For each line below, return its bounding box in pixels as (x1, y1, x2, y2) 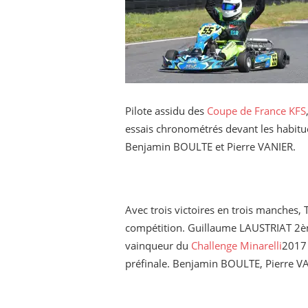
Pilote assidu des (125, 104, 207, 118)
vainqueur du (125, 239, 191, 253)
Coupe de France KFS (207, 104, 306, 118)
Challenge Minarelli (191, 239, 282, 253)
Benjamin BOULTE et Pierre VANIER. (125, 140, 296, 154)
